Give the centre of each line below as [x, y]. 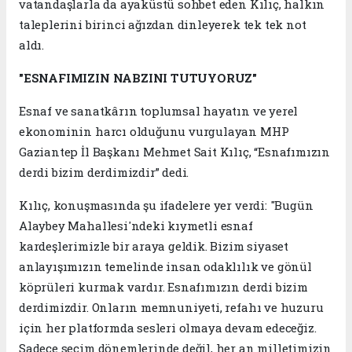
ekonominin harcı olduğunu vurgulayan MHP [154, 132]
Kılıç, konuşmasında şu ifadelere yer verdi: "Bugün [166, 205]
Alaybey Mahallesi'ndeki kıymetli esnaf [136, 226]
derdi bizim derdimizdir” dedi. [104, 172]
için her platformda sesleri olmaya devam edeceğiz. [168, 328]
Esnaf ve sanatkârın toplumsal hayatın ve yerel [159, 111]
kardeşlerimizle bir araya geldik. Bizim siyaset [154, 246]
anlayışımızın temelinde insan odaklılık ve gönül [165, 267]
